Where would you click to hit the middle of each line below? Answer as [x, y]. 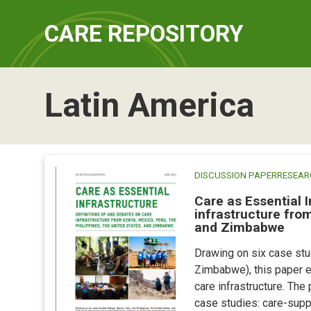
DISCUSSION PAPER [236, 175]
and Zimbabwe [239, 227]
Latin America [149, 106]
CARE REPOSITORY [144, 34]
